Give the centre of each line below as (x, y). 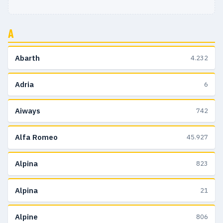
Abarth (27, 58)
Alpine (26, 217)
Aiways (28, 111)
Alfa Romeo (36, 137)
